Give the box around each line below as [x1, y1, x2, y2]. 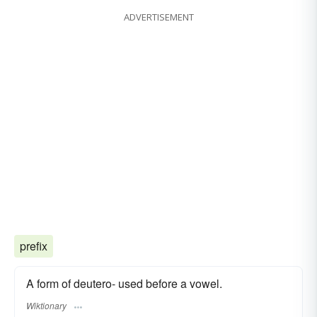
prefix [20, 238, 47, 255]
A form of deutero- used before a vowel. [26, 275, 222, 292]
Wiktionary [26, 299, 67, 311]
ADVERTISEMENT [123, 11, 194, 24]
